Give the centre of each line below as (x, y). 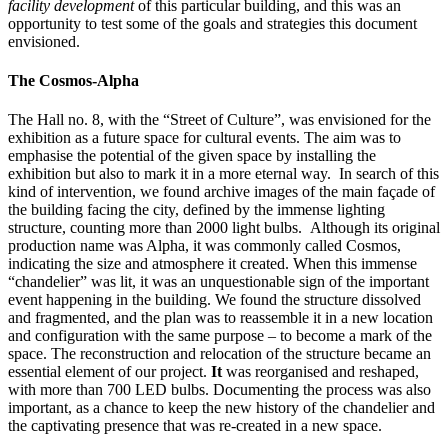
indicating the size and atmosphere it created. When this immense (212, 264)
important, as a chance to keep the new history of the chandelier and (221, 408)
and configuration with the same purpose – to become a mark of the (220, 336)
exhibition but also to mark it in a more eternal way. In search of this (223, 174)
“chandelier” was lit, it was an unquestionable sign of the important (218, 282)
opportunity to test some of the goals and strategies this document (212, 23)
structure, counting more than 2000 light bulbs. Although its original (224, 228)
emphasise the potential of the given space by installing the (192, 156)
